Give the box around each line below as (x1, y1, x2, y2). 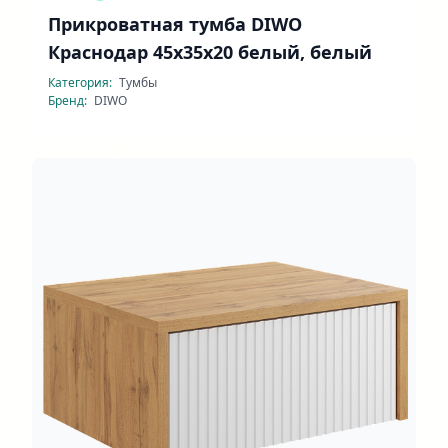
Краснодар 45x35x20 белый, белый (48, 40, 372, 64)
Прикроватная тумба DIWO (48, 12, 302, 36)
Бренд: (48, 92, 90, 109)
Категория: (48, 74, 115, 91)
